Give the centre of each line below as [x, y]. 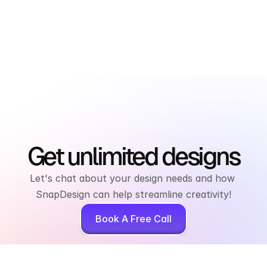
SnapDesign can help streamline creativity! [133, 195]
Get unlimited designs [133, 156]
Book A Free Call [133, 219]
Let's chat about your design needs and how [132, 178]
